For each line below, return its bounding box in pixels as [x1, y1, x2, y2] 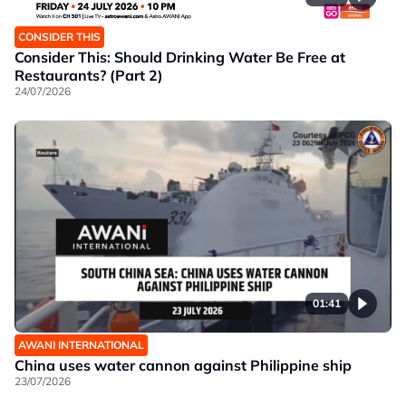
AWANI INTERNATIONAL [18, 337, 144, 352]
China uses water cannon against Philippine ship [14, 355, 352, 374]
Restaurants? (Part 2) [14, 65, 163, 84]
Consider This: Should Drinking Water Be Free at [14, 47, 345, 66]
